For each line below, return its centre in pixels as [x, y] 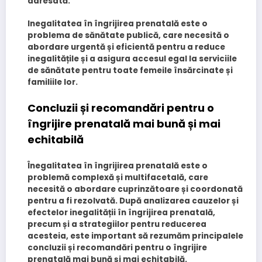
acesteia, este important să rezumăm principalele [135, 236]
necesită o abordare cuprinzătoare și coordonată [135, 189]
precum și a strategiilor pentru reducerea [117, 225]
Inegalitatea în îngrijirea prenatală [103, 24]
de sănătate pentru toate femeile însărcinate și [130, 71]
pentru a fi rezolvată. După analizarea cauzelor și [133, 201]
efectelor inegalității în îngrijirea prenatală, [121, 213]
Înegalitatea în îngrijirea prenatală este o [117, 166]
